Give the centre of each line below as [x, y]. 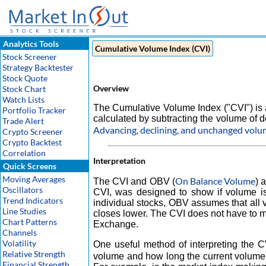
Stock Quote [25, 78]
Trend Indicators [33, 200]
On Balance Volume [215, 181]
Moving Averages [34, 179]
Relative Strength [34, 254]
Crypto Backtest [32, 142]
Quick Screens [29, 166]
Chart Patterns [30, 222]
